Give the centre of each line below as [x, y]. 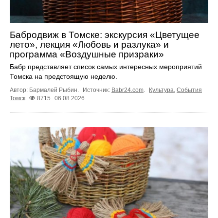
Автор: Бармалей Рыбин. [45, 90]
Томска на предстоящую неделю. [64, 76]
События [189, 90]
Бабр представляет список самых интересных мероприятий [106, 66]
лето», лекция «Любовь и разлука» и [89, 44]
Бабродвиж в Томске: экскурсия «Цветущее [105, 35]
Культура [161, 90]
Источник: [97, 90]
